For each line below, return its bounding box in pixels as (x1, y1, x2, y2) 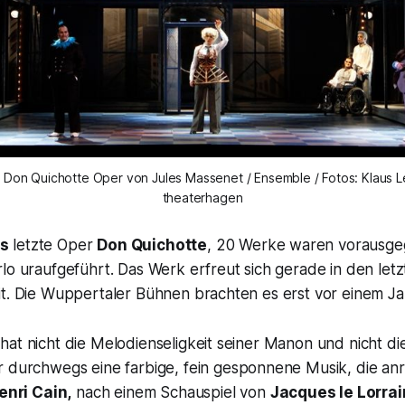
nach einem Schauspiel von (71, 383, 270, 402)
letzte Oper (8, 236, 98, 255)
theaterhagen (162, 190, 243, 206)
